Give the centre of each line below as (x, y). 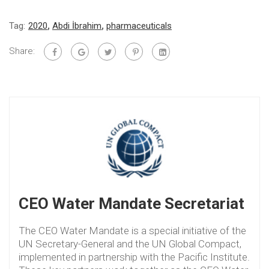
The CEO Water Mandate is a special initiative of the (132, 230)
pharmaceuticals (139, 26)
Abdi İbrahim (77, 26)
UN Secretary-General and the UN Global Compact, (130, 243)
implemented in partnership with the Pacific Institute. (134, 257)
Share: (22, 51)
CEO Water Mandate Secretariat (131, 203)
